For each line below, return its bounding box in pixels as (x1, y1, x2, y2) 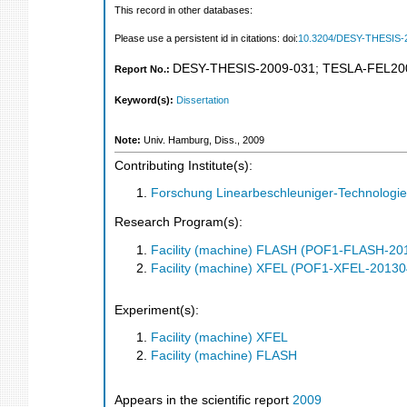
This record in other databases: (114, 5, 255, 16)
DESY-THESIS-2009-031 (173, 62, 315, 76)
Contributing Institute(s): (114, 158, 253, 173)
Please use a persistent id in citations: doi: (114, 33, 298, 45)
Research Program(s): (114, 215, 243, 229)
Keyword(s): (114, 94, 176, 105)
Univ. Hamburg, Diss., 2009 (144, 134, 264, 146)
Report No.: (114, 64, 173, 75)
